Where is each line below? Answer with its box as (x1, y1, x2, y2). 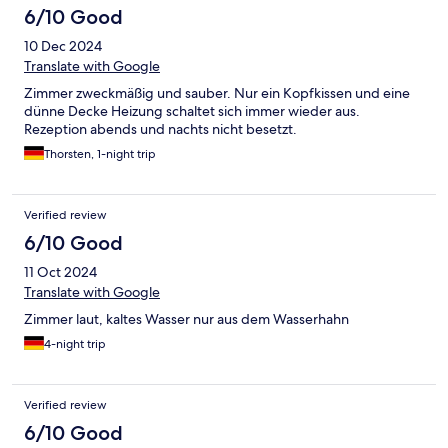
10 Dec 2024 (24, 37, 102, 56)
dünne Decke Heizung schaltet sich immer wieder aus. (24, 102, 360, 121)
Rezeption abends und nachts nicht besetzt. (24, 120, 297, 139)
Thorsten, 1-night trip (44, 146, 156, 163)
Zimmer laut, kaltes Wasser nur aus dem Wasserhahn (24, 310, 349, 329)
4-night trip (44, 336, 106, 353)
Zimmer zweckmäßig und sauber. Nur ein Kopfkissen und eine (24, 84, 410, 103)
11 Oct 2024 (24, 263, 97, 282)
